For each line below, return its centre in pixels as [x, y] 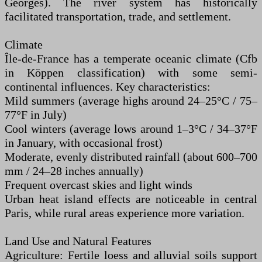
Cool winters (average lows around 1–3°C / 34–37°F [131, 129]
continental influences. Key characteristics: [108, 87]
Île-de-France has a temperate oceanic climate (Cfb [131, 59]
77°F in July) [36, 115]
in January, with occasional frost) [84, 143]
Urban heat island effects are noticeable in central [131, 199]
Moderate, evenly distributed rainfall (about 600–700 [131, 157]
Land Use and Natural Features [78, 241]
